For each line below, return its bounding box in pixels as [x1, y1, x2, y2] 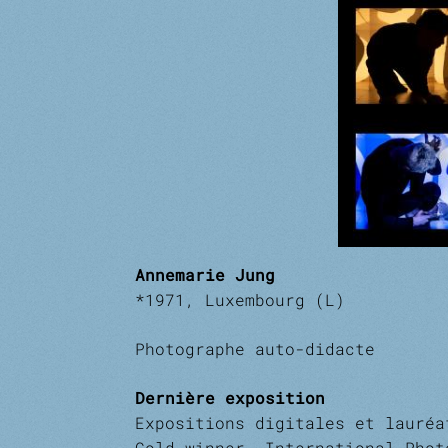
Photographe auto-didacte [134, 338, 375, 359]
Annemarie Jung [134, 264, 275, 285]
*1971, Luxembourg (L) [134, 289, 345, 310]
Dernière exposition [134, 387, 325, 408]
